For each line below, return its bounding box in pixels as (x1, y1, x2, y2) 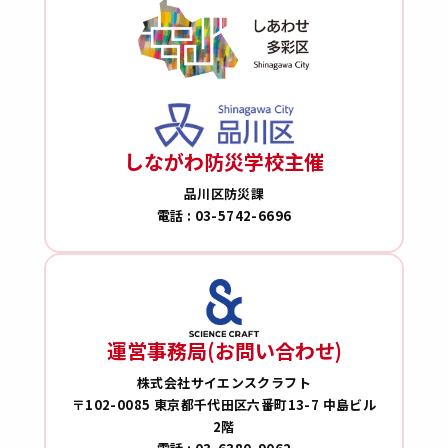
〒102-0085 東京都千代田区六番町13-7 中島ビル (71, 394, 377, 414)
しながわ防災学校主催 (124, 147, 324, 177)
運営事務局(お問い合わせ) (106, 335, 342, 365)
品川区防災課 (183, 184, 265, 204)
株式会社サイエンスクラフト (136, 372, 312, 392)
